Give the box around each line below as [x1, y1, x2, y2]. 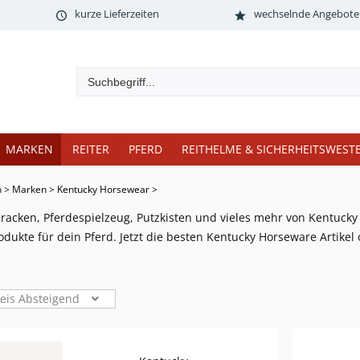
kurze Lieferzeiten [74, 6, 159, 21]
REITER [72, 141, 109, 157]
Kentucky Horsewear [57, 182, 149, 196]
